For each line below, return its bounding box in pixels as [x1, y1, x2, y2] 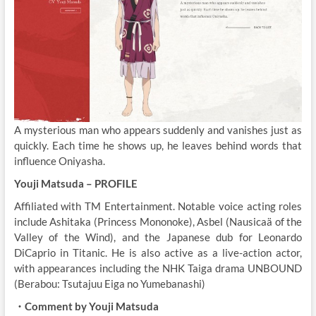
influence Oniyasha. [13, 154, 105, 168]
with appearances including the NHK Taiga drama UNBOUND [13, 262, 303, 275]
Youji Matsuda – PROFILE [13, 177, 138, 190]
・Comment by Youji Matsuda [13, 300, 161, 313]
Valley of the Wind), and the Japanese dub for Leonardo [13, 231, 303, 244]
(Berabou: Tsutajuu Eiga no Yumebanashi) [13, 277, 205, 291]
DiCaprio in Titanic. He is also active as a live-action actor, [13, 246, 303, 260]
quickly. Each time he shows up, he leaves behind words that [13, 139, 303, 152]
